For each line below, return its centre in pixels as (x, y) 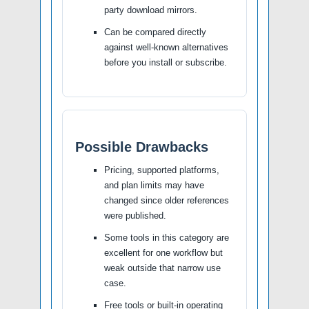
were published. (135, 215)
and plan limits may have (154, 185)
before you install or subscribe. (166, 62)
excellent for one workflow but (163, 252)
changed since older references (167, 200)
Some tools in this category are (167, 237)
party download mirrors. (151, 10)
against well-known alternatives (166, 47)
